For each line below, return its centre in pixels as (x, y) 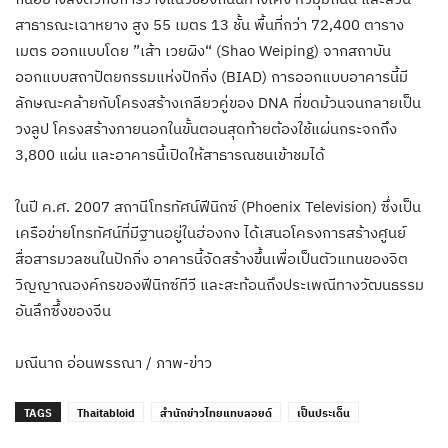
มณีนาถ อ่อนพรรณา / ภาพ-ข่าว (113, 362)
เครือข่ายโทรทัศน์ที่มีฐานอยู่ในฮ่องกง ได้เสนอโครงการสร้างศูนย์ (210, 232)
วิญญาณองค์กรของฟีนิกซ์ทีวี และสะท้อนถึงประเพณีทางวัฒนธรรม (219, 284)
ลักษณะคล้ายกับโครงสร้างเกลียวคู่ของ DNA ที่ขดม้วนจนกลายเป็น (218, 102)
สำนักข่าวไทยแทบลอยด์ (216, 412)
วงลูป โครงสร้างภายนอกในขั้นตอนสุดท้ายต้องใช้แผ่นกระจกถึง (206, 128)
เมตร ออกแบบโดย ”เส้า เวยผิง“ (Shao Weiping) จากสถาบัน (203, 50)
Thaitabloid (106, 412)
